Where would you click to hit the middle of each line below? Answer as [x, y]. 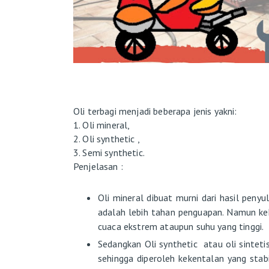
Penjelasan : [100, 167]
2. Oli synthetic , [108, 139]
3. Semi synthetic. [110, 153]
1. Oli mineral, [102, 125]
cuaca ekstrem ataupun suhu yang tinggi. [182, 227]
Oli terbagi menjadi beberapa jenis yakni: [155, 111]
